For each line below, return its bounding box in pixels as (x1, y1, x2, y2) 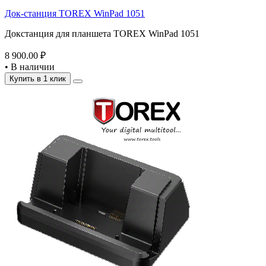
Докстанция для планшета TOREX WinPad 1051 (5, 28, 199, 39)
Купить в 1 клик (9, 74, 66, 83)
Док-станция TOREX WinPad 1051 (5, 8, 145, 18)
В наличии (8, 62, 55, 72)
